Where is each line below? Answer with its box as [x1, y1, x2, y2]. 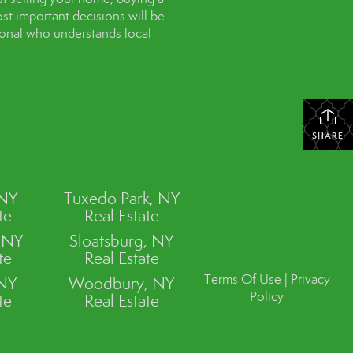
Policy [250, 288, 284, 305]
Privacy [290, 270, 330, 288]
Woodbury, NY [69, 273, 175, 294]
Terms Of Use [203, 270, 281, 288]
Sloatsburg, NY [69, 231, 174, 251]
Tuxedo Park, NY [63, 188, 180, 209]
